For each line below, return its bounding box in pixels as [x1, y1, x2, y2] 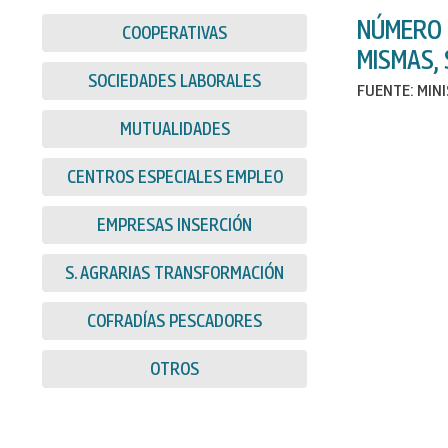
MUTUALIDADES [119, 117, 230, 139]
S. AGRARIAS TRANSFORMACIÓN [65, 261, 284, 283]
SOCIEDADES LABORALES [88, 69, 261, 91]
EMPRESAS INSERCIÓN [97, 213, 252, 235]
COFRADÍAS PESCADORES [87, 309, 262, 331]
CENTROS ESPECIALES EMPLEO [66, 165, 283, 187]
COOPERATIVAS [122, 21, 227, 43]
